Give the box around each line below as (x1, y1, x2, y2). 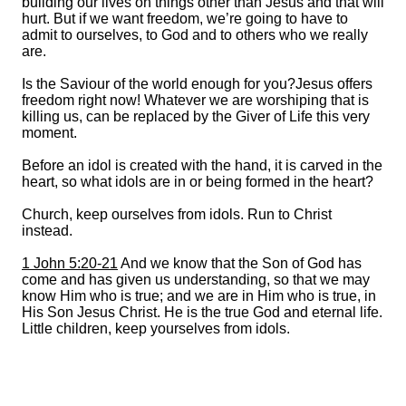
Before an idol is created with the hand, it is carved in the (22, 157, 382, 173)
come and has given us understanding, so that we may (22, 271, 370, 287)
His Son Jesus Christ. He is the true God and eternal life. (22, 304, 382, 320)
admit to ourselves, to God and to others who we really (22, 26, 368, 43)
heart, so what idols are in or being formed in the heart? (22, 173, 373, 189)
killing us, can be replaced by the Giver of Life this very (22, 108, 370, 124)
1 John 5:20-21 (22, 255, 118, 271)
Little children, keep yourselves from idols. (22, 320, 290, 336)
